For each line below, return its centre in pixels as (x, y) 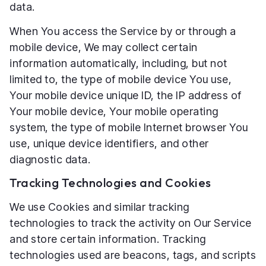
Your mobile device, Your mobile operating (114, 112)
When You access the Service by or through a (123, 31)
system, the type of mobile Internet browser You (129, 128)
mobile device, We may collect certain (104, 47)
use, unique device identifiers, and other (109, 144)
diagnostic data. (50, 160)
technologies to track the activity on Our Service (131, 223)
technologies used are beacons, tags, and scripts (133, 255)
